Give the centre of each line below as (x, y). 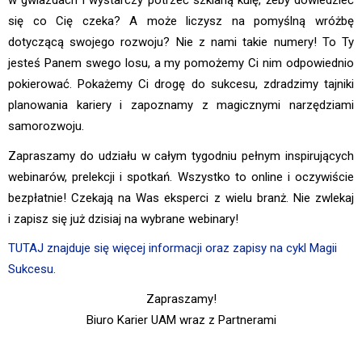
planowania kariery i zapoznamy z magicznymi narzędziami (181, 105)
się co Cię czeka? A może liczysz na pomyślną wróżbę (181, 21)
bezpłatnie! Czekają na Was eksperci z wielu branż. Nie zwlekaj (181, 198)
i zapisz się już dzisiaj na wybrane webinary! (123, 219)
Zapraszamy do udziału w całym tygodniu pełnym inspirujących (181, 156)
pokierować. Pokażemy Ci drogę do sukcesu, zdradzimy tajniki (181, 84)
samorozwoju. (46, 126)
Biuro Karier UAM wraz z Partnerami (181, 320)
